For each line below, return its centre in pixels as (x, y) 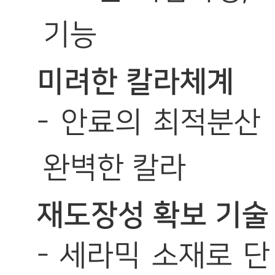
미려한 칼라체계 (135, 82)
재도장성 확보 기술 (153, 215)
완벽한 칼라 (114, 168)
